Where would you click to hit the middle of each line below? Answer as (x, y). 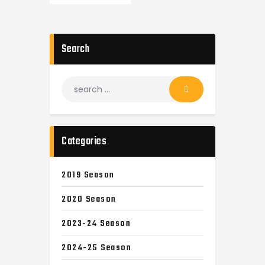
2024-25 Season (96, 248)
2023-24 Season (96, 223)
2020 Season (89, 199)
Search (75, 50)
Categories (84, 141)
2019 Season (88, 175)
